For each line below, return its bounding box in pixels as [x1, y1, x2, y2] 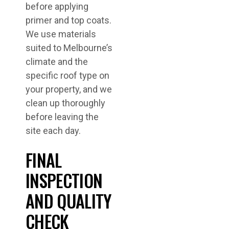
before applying [26, 1, 88, 12]
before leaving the [26, 111, 99, 122]
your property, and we [26, 84, 112, 95]
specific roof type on [26, 70, 109, 81]
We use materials [26, 29, 96, 39]
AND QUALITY [26, 188, 111, 214]
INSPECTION [26, 167, 103, 193]
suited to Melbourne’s [26, 42, 112, 53]
